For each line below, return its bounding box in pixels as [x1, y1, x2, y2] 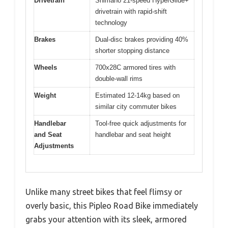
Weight [34, 91, 56, 99]
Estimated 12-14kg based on [95, 91, 180, 99]
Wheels [34, 63, 57, 71]
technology [95, 18, 127, 26]
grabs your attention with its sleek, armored [25, 215, 187, 224]
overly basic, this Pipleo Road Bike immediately [25, 201, 198, 211]
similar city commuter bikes [95, 102, 177, 110]
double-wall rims [95, 74, 142, 82]
